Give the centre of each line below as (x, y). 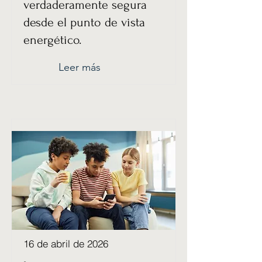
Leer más (80, 67)
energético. (52, 40)
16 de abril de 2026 (66, 244)
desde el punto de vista (84, 22)
